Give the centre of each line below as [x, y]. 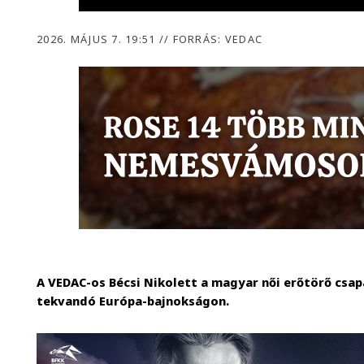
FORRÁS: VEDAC [216, 39]
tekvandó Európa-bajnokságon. [133, 301]
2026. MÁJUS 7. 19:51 [98, 39]
